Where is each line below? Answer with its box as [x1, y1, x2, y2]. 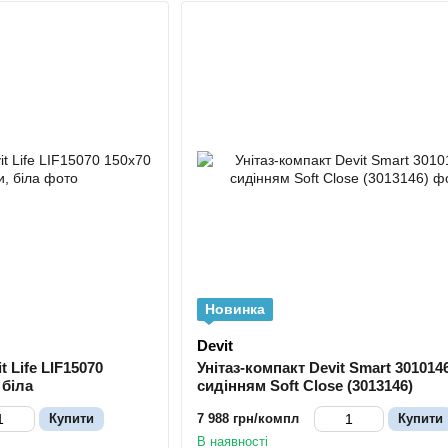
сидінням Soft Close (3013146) [196, 377, 413, 395]
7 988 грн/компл [196, 411, 299, 427]
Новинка [204, 301, 265, 318]
